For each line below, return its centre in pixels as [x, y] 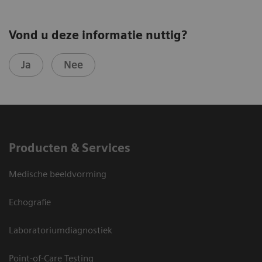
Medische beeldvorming [58, 174]
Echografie [30, 202]
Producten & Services [70, 148]
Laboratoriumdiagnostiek [61, 230]
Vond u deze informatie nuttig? [98, 35]
